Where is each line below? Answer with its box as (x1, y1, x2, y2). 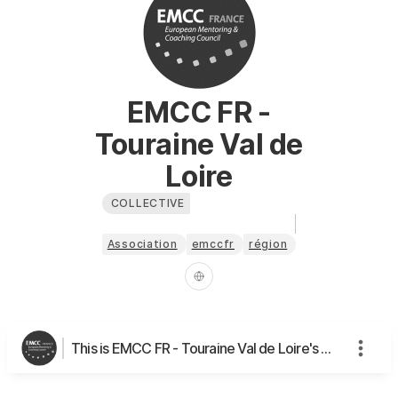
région (248, 236, 288, 251)
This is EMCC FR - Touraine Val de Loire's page (321, 338, 332, 357)
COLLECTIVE (110, 195, 185, 210)
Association (107, 236, 178, 251)
